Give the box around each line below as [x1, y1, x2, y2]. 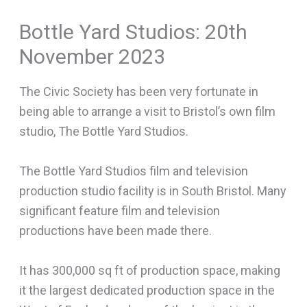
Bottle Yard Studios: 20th [19, 20, 247, 45]
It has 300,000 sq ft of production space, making [19, 262, 280, 278]
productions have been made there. [19, 223, 212, 238]
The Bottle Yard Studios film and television [19, 164, 248, 179]
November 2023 [19, 45, 165, 69]
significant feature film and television [19, 204, 220, 219]
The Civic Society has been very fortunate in [19, 84, 258, 99]
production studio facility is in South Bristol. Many [19, 184, 286, 199]
